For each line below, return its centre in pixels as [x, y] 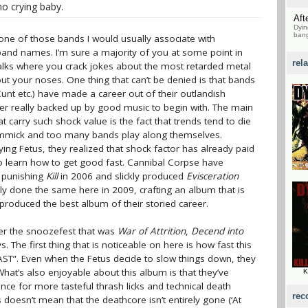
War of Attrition [152, 231]
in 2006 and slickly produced [122, 176]
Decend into [217, 231]
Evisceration [212, 176]
